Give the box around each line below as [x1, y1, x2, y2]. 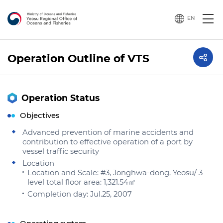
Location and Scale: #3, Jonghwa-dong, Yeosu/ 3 [27, 168, 203, 177]
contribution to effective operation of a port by [22, 137, 193, 146]
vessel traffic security [22, 147, 99, 156]
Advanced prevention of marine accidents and [22, 128, 194, 137]
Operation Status [21, 93, 100, 103]
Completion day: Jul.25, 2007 [27, 190, 132, 199]
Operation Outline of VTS [7, 52, 149, 65]
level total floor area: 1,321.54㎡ [27, 178, 136, 187]
